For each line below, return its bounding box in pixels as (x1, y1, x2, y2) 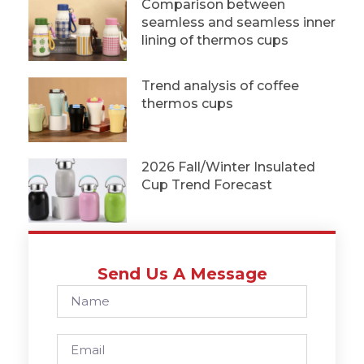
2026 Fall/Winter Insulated (141, 158, 315, 175)
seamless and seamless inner (141, 14, 336, 30)
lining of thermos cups (141, 32, 288, 48)
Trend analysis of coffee (141, 77, 299, 93)
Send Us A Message (97, 264, 267, 284)
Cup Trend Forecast (141, 176, 272, 193)
